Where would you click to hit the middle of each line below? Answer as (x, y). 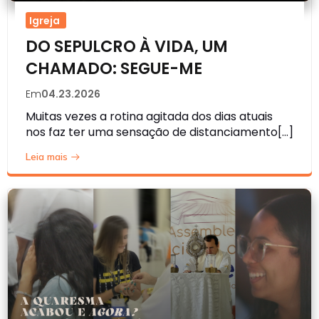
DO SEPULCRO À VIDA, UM (127, 46)
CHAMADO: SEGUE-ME (114, 68)
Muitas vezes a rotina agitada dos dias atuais (149, 116)
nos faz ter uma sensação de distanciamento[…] (159, 132)
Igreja (45, 20)
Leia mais (47, 156)
